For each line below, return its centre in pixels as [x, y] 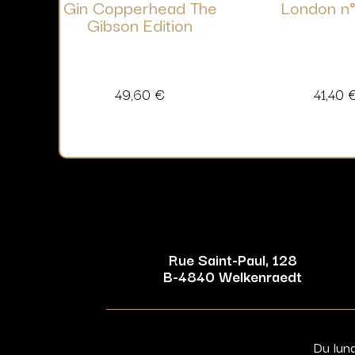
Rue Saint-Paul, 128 [233, 260]
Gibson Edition [140, 25]
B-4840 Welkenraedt [233, 276]
